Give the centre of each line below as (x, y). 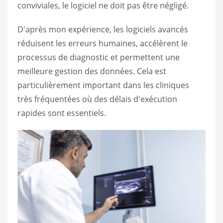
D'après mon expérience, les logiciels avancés (103, 29)
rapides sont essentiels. (62, 113)
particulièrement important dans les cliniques (103, 85)
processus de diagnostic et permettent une (99, 57)
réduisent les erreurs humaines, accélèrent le (103, 43)
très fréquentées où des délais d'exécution (97, 99)
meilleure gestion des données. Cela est (92, 71)
